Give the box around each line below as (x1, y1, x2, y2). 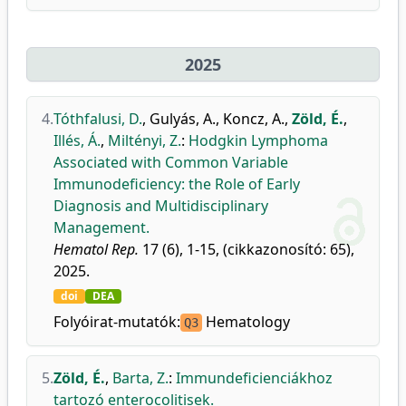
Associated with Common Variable (53, 152, 288, 172)
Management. (53, 217, 150, 237)
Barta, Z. (112, 368, 169, 388)
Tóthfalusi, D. (53, 109, 142, 129)
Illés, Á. (53, 130, 101, 150)
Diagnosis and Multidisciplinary (53, 196, 268, 216)
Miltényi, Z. (108, 130, 181, 150)
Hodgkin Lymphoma (188, 130, 328, 150)
